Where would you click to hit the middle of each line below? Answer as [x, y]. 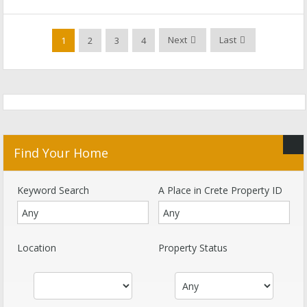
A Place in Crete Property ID [220, 190]
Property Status [193, 248]
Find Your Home [61, 153]
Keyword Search [53, 190]
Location [37, 248]
